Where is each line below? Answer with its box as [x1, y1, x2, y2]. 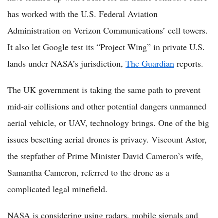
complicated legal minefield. [7, 183, 108, 195]
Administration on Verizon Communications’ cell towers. [7, 24, 208, 36]
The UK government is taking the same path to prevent [7, 84, 200, 96]
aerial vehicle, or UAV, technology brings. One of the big [7, 117, 209, 129]
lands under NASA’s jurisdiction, [7, 57, 126, 70]
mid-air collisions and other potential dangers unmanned [7, 100, 206, 112]
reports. [174, 57, 203, 70]
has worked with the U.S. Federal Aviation [7, 8, 158, 20]
